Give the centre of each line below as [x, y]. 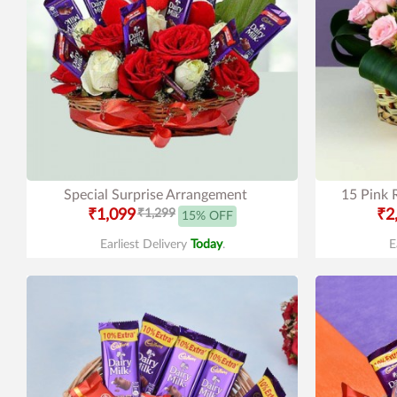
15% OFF [207, 216]
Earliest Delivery [145, 245]
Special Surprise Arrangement [155, 195]
